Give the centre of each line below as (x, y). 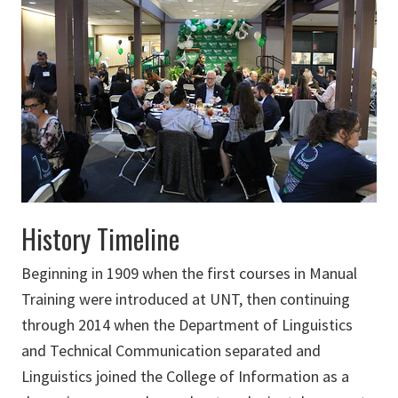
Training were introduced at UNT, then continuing (186, 299)
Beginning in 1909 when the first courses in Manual (189, 273)
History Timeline (100, 239)
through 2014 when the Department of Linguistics (187, 325)
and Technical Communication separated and (171, 350)
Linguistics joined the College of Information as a (185, 376)
